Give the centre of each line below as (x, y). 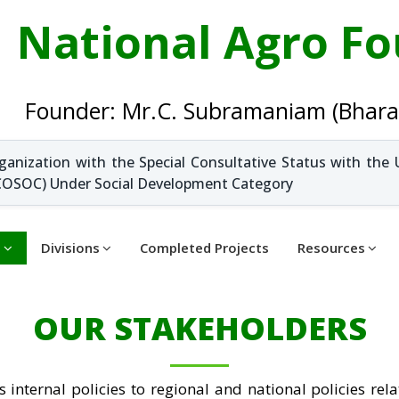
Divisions (70, 248)
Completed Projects (204, 248)
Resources (331, 248)
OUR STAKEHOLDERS (199, 328)
